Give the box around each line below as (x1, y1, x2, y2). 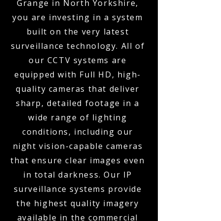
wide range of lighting (28, 112, 127, 123)
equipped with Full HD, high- (14, 69, 141, 80)
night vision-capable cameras (12, 141, 143, 151)
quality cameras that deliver (16, 83, 140, 94)
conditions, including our (22, 126, 133, 137)
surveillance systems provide (13, 184, 142, 194)
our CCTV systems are (29, 55, 127, 66)
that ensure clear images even (10, 155, 145, 166)
